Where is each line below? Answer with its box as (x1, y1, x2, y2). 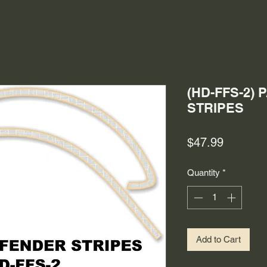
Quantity (187, 167, 220, 178)
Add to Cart (196, 234, 241, 244)
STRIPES (187, 100, 244, 116)
